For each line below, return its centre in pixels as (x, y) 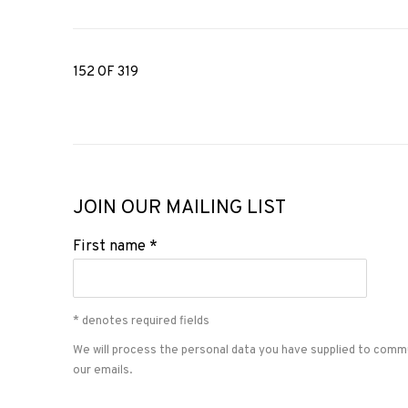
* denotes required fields (141, 321)
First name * (115, 246)
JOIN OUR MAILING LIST (179, 208)
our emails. (102, 370)
